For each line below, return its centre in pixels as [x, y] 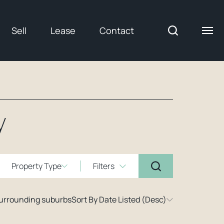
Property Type [36, 166]
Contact [117, 30]
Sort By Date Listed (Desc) [119, 199]
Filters [104, 166]
